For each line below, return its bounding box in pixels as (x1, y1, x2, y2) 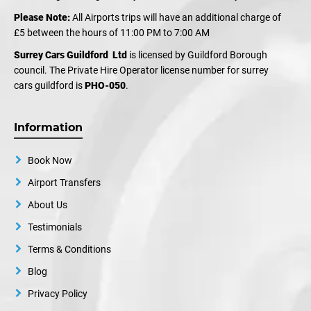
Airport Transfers (28, 177, 101, 189)
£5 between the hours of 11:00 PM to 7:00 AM (14, 27, 210, 39)
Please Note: (14, 12, 70, 24)
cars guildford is (14, 80, 85, 92)
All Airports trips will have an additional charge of (70, 12, 281, 24)
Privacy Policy (28, 288, 87, 300)
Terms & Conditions (28, 244, 111, 255)
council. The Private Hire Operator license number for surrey (14, 65, 269, 76)
